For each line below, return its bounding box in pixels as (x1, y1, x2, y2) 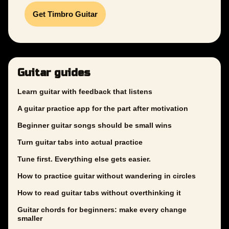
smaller (17, 214, 42, 223)
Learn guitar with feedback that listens (17, 87, 152, 96)
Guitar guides (17, 66, 90, 80)
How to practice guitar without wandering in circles (17, 172, 196, 180)
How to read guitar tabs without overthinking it (17, 189, 181, 197)
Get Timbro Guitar (33, 10, 98, 19)
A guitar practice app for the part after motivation (17, 104, 188, 113)
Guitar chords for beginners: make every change (17, 205, 187, 214)
